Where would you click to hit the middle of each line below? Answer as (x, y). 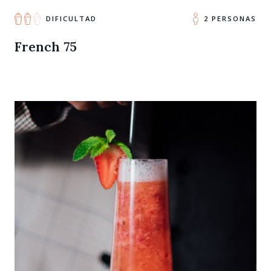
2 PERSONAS (230, 18)
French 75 (46, 47)
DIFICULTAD (71, 18)
